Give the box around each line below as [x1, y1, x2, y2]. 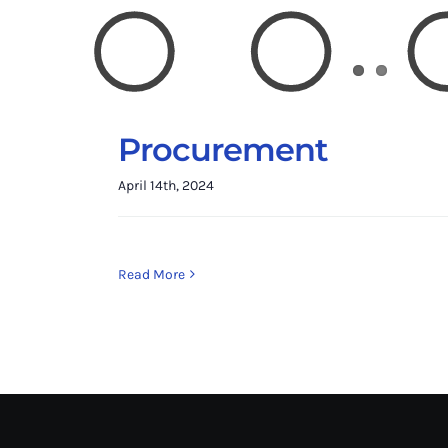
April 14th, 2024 [118, 177, 214, 194]
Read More [118, 265, 185, 283]
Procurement [118, 130, 328, 169]
